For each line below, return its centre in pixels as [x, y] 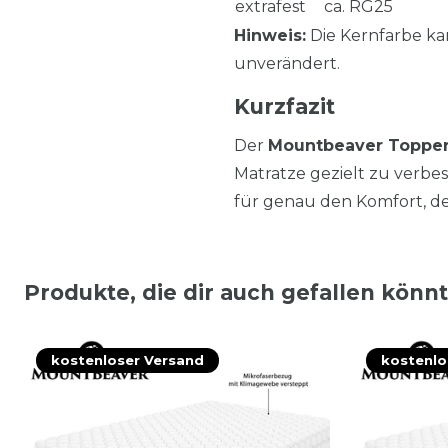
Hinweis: [270, 35]
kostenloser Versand [127, 359]
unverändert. [287, 63]
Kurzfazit [284, 106]
